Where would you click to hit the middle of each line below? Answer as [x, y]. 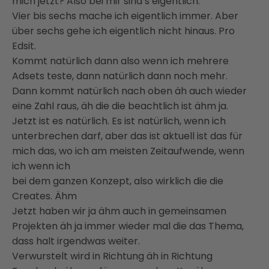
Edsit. [24, 46]
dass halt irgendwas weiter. [76, 241]
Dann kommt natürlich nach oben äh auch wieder [129, 91]
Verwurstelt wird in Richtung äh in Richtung [112, 256]
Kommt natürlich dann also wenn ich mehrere [120, 61]
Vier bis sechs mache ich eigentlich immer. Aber [125, 16]
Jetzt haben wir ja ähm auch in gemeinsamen [119, 211]
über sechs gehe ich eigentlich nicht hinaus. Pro [123, 31]
